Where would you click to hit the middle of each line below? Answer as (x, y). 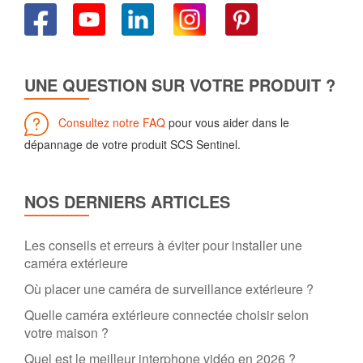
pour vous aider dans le (227, 122)
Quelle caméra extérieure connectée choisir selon (167, 315)
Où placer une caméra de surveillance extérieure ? (169, 289)
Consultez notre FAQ (112, 122)
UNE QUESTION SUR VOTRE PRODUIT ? (180, 85)
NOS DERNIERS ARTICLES (127, 202)
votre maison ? (66, 333)
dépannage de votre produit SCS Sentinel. (132, 145)
